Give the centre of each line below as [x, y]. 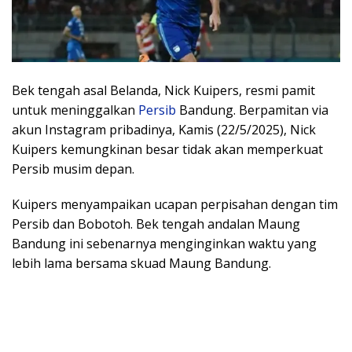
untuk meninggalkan [75, 110]
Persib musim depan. [73, 169]
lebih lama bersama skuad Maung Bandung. [141, 264]
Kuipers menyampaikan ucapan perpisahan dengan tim [175, 205]
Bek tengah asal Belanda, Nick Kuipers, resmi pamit [163, 91]
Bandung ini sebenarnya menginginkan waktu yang [164, 244]
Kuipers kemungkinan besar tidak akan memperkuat [167, 150]
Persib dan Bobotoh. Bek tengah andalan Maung [156, 224]
